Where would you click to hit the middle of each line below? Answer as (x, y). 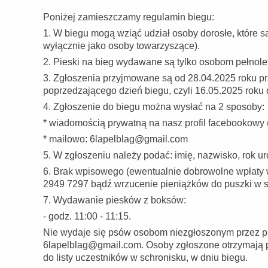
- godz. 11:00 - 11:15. (87, 216)
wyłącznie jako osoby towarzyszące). (121, 46)
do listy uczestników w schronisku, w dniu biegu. (145, 258)
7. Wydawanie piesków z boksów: (115, 200)
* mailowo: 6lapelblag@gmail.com (115, 139)
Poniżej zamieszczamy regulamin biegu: (129, 17)
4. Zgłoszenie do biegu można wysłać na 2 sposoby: (154, 107)
